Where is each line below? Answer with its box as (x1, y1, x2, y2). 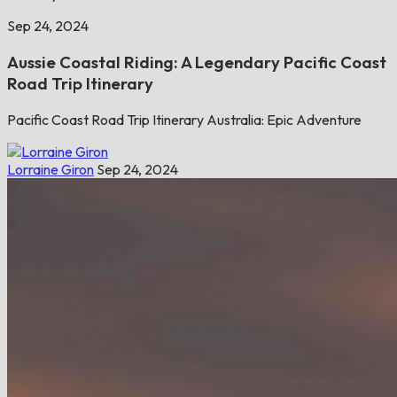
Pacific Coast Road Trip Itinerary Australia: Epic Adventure (7, 110, 362, 128)
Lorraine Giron (7, 160, 94, 178)
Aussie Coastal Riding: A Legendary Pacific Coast (7, 51, 386, 74)
